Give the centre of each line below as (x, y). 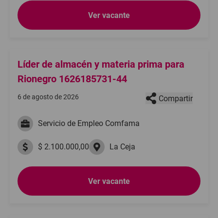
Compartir (176, 98)
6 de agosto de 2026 (48, 97)
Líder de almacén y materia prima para (101, 64)
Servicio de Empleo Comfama (89, 123)
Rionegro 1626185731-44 (72, 79)
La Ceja (122, 147)
